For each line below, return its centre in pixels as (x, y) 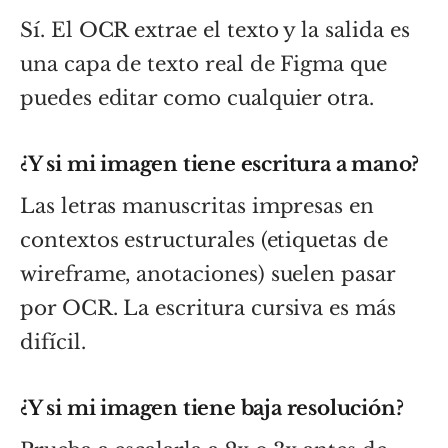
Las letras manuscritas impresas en (197, 205)
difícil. (53, 341)
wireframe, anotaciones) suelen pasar (207, 273)
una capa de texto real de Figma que (203, 63)
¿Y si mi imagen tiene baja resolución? (212, 407)
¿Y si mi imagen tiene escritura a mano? (220, 163)
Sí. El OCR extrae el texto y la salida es (215, 29)
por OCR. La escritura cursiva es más (208, 307)
